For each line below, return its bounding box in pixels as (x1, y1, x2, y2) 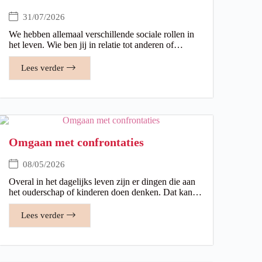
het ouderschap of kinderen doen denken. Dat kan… (9, 187, 202, 197)
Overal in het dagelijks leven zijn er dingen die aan (9, 176, 195, 187)
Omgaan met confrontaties (9, 135, 144, 149)
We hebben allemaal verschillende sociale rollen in (9, 29, 194, 39)
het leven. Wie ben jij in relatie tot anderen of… (9, 39, 183, 50)
